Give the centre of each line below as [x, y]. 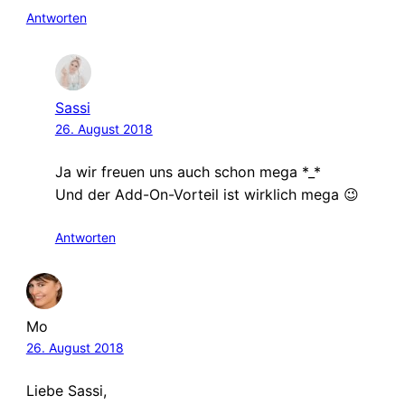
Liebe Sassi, [66, 391]
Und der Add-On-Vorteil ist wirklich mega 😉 [207, 194]
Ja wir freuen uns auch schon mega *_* [188, 171]
